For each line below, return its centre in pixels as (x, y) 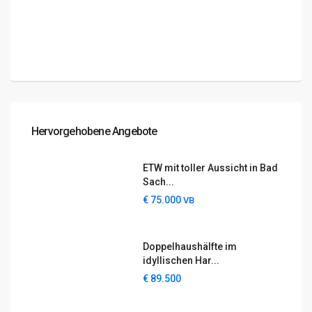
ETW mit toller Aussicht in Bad (211, 168)
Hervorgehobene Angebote (94, 131)
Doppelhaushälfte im (190, 247)
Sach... (159, 182)
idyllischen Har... (181, 261)
